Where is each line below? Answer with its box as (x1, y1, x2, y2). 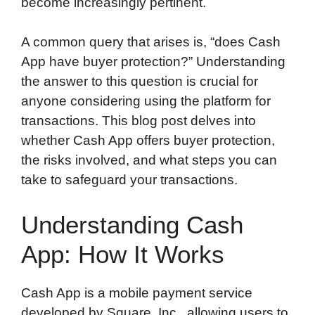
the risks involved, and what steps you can (21, 153, 277, 168)
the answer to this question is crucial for (21, 74, 258, 89)
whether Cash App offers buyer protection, (21, 133, 275, 148)
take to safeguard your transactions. (21, 172, 238, 188)
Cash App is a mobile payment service (21, 285, 252, 300)
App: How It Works (21, 240, 224, 268)
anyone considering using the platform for (21, 94, 271, 109)
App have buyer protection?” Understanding (21, 54, 285, 70)
